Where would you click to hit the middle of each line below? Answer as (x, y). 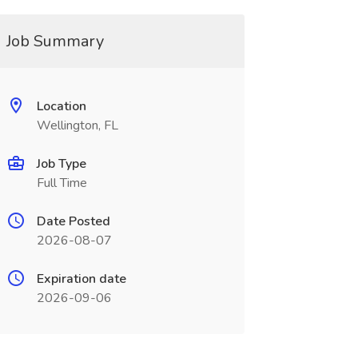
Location (61, 106)
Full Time (62, 183)
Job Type (61, 164)
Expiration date (81, 279)
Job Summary (55, 41)
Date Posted (73, 221)
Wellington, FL (77, 125)
